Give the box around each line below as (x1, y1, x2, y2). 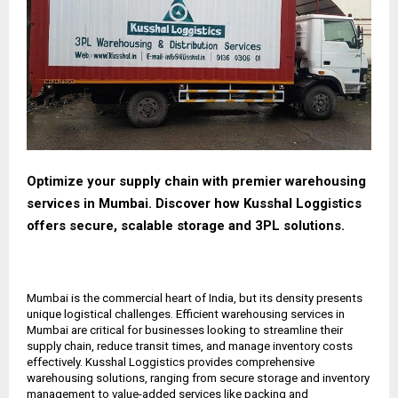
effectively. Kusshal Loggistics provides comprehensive (27, 354, 314, 369)
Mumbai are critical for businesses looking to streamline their (27, 322, 343, 337)
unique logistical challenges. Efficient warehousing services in (27, 306, 345, 321)
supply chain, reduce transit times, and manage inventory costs (27, 338, 353, 353)
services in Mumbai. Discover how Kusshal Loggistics (27, 195, 362, 211)
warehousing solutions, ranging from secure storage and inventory (27, 370, 370, 385)
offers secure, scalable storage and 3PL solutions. (27, 217, 345, 234)
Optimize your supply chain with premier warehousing (27, 172, 366, 189)
